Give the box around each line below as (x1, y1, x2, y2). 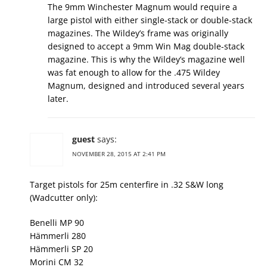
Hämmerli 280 (30, 230, 86, 242)
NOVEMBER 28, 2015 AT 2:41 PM (72, 150, 166, 159)
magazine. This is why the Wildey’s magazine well (48, 54, 245, 66)
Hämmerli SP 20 (30, 243, 93, 255)
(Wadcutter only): (30, 192, 98, 204)
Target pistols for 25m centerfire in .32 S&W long (30, 179, 223, 191)
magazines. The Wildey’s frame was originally (48, 27, 228, 39)
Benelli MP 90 (30, 217, 84, 229)
